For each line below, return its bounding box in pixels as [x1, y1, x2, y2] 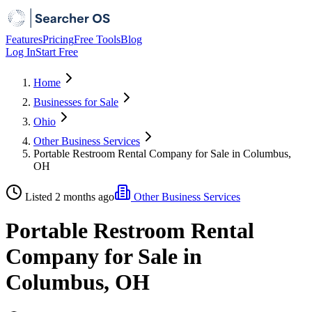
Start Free [36, 46, 78, 58]
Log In [6, 46, 36, 58]
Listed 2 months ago [25, 191, 114, 203]
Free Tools [74, 33, 120, 45]
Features [6, 33, 42, 45]
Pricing [42, 33, 74, 45]
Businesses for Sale [33, 96, 118, 108]
